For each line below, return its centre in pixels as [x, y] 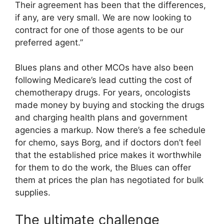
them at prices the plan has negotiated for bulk [109, 180]
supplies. [33, 193]
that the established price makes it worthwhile [108, 155]
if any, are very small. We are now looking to [103, 17]
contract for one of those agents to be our [99, 30]
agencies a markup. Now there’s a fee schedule [110, 130]
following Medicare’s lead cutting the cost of [103, 80]
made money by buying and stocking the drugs [110, 105]
